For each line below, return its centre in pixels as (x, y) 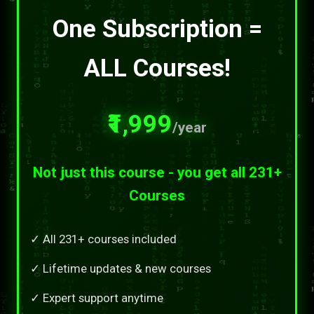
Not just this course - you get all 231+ (157, 172)
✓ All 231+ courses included (103, 239)
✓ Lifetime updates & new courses (121, 268)
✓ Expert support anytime (97, 298)
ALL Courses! (157, 68)
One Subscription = (157, 28)
